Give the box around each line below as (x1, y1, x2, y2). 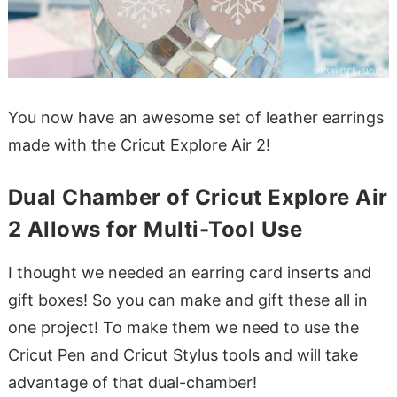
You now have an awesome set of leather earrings (7, 107, 384, 127)
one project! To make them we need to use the (7, 317, 359, 337)
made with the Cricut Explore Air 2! (7, 135, 270, 154)
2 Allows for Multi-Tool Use (7, 215, 303, 242)
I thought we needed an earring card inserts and (7, 262, 371, 282)
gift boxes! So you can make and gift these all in (7, 290, 368, 309)
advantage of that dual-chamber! (7, 372, 257, 392)
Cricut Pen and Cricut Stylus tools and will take (7, 345, 358, 364)
